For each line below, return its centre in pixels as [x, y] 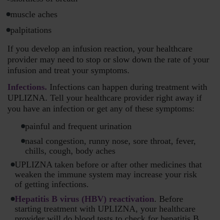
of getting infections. [52, 184]
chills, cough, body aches [70, 151]
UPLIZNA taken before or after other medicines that [108, 165]
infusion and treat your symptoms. [69, 70]
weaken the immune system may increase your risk [106, 175]
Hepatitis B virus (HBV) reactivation [84, 199]
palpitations [31, 30]
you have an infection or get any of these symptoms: [101, 109]
